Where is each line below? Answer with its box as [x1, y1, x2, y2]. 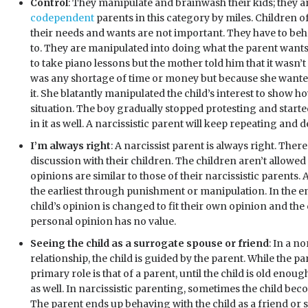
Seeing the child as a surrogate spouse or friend [30, 237, 269, 250]
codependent [30, 12, 94, 24]
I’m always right [30, 140, 111, 152]
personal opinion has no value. [30, 215, 176, 228]
